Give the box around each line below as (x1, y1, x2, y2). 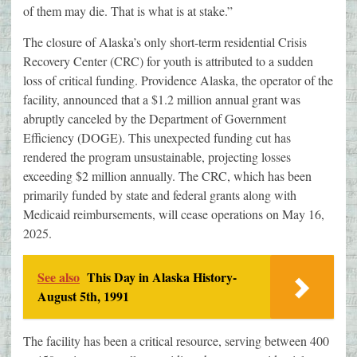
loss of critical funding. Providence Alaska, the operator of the (23, 72, 333, 89)
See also (37, 268, 80, 287)
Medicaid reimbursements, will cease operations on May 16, (23, 206, 324, 223)
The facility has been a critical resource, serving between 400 (23, 332, 329, 350)
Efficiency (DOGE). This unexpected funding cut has (23, 129, 291, 147)
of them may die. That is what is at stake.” (23, 2, 233, 20)
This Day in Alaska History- (87, 268, 237, 287)
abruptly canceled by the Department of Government (23, 110, 286, 127)
